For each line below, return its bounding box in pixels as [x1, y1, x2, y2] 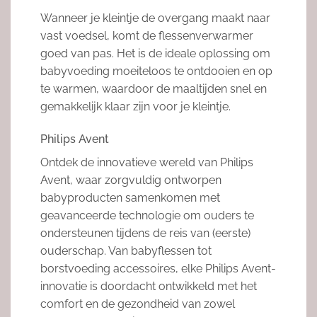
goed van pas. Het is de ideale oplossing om [40, 46, 270, 60]
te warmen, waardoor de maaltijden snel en [40, 81, 267, 96]
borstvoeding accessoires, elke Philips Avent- [40, 261, 276, 275]
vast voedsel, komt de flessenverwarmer [40, 28, 253, 42]
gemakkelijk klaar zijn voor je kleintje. [40, 99, 231, 113]
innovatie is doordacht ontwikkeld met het [40, 279, 257, 293]
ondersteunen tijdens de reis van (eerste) [40, 226, 250, 240]
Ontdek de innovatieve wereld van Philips [40, 155, 253, 169]
